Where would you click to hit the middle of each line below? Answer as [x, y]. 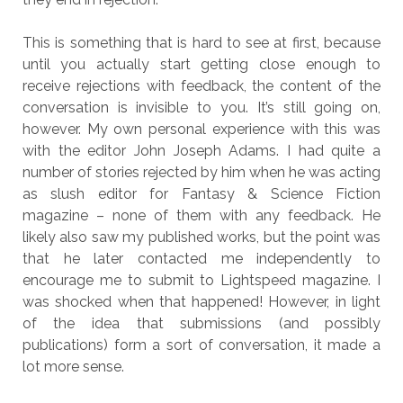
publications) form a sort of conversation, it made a [201, 345]
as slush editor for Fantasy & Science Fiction [201, 194]
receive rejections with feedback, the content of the [201, 86]
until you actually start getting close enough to [201, 64]
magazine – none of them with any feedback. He [201, 215]
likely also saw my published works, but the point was [201, 237]
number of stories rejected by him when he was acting [201, 172]
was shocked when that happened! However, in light [201, 302]
